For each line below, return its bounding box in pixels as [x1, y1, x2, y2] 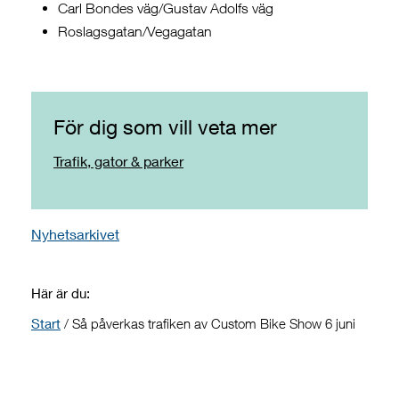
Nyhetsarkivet [31, 225, 119, 243]
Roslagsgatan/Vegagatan [58, 23, 212, 40]
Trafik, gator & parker [53, 152, 183, 170]
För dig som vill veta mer [53, 115, 277, 140]
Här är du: [31, 285, 90, 302]
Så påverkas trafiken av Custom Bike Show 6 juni [72, 315, 355, 332]
